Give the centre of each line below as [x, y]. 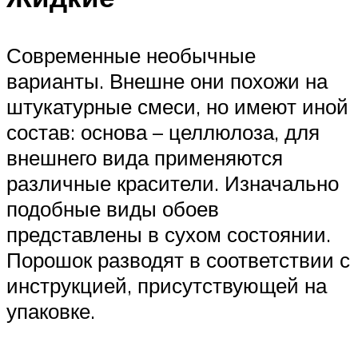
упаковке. [51, 310]
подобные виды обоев [113, 208]
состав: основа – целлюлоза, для [163, 131]
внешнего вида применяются [145, 157]
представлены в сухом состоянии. [169, 234]
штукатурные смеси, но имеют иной [177, 106]
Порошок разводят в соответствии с [178, 259]
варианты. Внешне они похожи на [167, 80]
